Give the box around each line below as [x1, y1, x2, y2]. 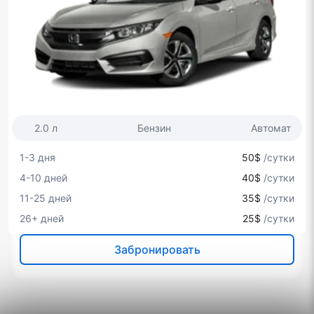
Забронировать [114, 242, 200, 257]
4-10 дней [20, 171, 67, 184]
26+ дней [20, 212, 64, 224]
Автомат [251, 121, 291, 134]
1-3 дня [20, 151, 55, 163]
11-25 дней [20, 191, 71, 204]
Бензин [137, 121, 171, 134]
